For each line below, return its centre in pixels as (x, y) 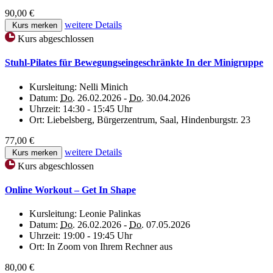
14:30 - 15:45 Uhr (97, 108)
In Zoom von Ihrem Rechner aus (110, 247)
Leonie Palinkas (110, 214)
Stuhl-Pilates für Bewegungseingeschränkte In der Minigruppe (134, 63)
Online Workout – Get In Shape (70, 190)
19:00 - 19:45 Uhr (97, 236)
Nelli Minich (104, 87)
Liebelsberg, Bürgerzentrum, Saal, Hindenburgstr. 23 (149, 119)
